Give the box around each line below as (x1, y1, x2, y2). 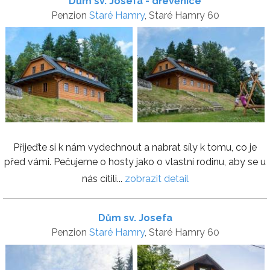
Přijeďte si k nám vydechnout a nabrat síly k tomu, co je (13, 142, 257, 154)
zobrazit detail (124, 173, 189, 185)
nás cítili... (81, 173, 125, 185)
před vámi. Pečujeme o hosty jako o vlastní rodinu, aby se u (4, 156, 266, 168)
